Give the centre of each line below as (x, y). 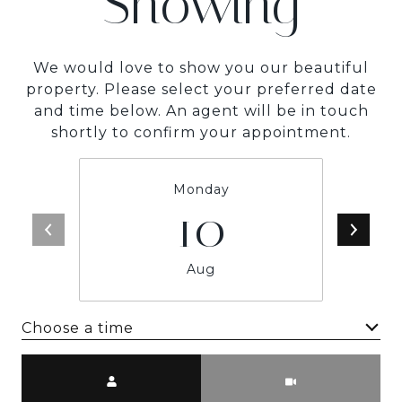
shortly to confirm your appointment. (201, 132)
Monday (201, 189)
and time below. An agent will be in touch (201, 111)
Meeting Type (257, 366)
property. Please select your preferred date (201, 89)
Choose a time (78, 328)
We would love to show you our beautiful (201, 68)
